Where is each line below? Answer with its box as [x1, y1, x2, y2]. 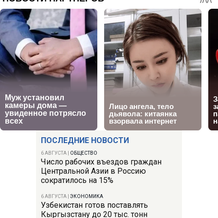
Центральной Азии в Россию [41, 166, 146, 176]
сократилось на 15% [41, 176, 113, 185]
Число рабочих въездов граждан [41, 157, 162, 167]
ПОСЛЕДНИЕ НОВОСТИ [41, 136, 129, 145]
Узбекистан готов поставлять [41, 200, 148, 210]
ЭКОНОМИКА [70, 194, 103, 200]
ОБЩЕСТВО [70, 150, 97, 156]
